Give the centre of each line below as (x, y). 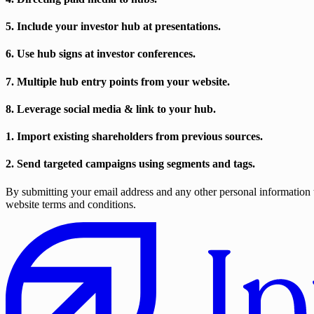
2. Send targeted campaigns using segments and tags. (130, 164)
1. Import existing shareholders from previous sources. (134, 137)
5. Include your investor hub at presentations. (113, 27)
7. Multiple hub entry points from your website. (118, 81)
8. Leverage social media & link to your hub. (111, 109)
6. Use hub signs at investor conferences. (101, 54)
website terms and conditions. (71, 204)
